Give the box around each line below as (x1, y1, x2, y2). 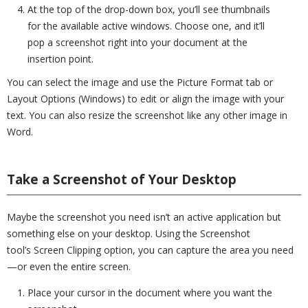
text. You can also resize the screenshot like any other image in (7, 109, 287, 122)
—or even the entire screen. (7, 260, 131, 273)
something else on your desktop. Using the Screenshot (7, 227, 250, 240)
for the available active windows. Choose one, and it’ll (27, 19, 265, 32)
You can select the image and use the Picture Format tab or (7, 76, 273, 89)
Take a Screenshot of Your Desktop (7, 170, 236, 188)
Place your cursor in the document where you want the (27, 286, 272, 299)
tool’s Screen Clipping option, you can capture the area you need (7, 243, 294, 256)
